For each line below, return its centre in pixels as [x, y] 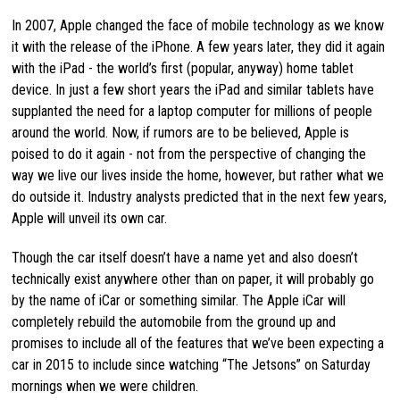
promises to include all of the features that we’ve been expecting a [197, 343]
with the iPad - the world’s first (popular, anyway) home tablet [182, 68]
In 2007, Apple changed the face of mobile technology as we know [197, 25]
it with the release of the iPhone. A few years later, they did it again [198, 46]
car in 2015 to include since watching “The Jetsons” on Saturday [191, 364]
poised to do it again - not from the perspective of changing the [188, 154]
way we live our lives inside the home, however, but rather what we [197, 175]
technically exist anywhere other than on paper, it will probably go [192, 279]
